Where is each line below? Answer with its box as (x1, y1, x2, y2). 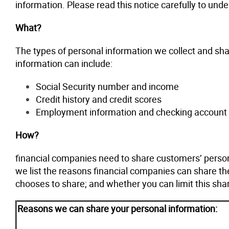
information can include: (15, 57, 112, 70)
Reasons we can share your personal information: (17, 202, 217, 215)
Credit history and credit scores (36, 93, 162, 105)
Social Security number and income (36, 80, 179, 93)
